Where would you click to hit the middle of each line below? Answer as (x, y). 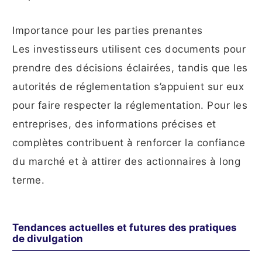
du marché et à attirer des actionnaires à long (126, 162)
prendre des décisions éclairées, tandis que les (130, 68)
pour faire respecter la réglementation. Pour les (130, 106)
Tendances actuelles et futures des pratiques (125, 228)
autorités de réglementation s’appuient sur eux (128, 87)
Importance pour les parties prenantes (108, 31)
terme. (28, 180)
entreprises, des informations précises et (114, 124)
